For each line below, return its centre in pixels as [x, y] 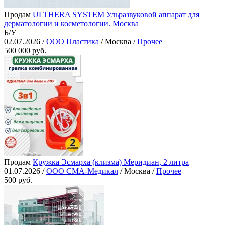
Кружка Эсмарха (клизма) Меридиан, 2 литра [111, 162]
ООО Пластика [73, 42]
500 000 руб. [25, 51]
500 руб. [18, 180]
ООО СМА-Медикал [82, 171]
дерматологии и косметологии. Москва [71, 24]
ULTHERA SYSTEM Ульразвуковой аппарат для [116, 15]
